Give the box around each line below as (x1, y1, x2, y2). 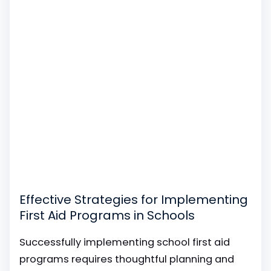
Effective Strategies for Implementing (19, 191, 248, 208)
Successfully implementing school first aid (19, 235, 230, 249)
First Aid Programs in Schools (19, 207, 195, 224)
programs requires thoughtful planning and (19, 252, 234, 266)
